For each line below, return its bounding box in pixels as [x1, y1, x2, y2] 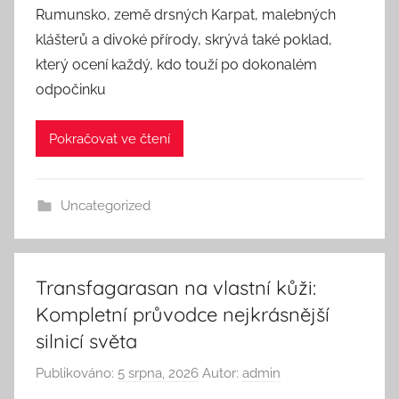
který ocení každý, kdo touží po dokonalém [36, 56, 317, 73]
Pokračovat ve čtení [49, 130, 170, 147]
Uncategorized [60, 198, 151, 214]
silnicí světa [36, 329, 137, 354]
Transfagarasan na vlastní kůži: [36, 275, 316, 300]
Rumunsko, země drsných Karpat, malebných [36, 6, 336, 23]
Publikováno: [36, 364, 118, 381]
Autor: [199, 364, 242, 381]
